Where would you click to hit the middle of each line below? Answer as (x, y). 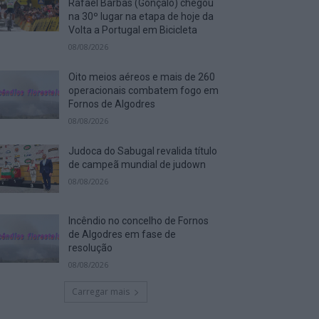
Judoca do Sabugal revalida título (143, 151)
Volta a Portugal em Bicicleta (134, 30)
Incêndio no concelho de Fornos (139, 220)
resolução (91, 247)
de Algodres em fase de (122, 234)
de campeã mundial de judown (137, 164)
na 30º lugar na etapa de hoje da (141, 16)
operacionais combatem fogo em (144, 90)
